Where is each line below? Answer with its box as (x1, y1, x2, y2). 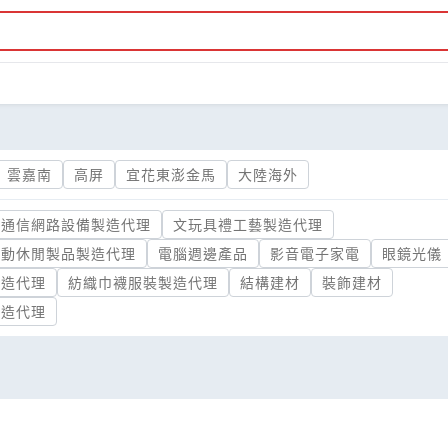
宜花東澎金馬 (126, 165, 216, 184)
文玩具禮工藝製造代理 (173, 215, 323, 234)
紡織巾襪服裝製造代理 (68, 273, 218, 292)
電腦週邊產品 (158, 244, 248, 263)
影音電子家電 (270, 244, 360, 263)
